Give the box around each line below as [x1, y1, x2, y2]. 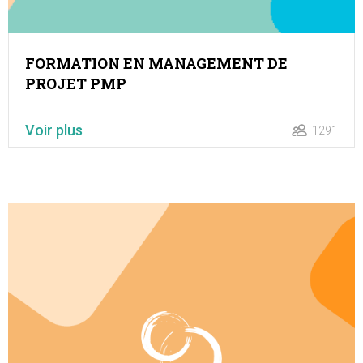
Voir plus [25, 121, 83, 139]
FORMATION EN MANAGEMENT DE [25, 53, 288, 73]
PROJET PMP [25, 73, 126, 93]
